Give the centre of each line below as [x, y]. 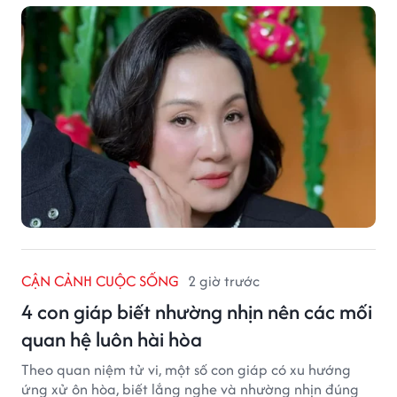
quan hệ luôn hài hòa [112, 339]
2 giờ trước [224, 281]
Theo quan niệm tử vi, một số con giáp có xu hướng [186, 370]
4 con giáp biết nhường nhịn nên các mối [197, 312]
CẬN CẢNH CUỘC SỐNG [100, 281]
